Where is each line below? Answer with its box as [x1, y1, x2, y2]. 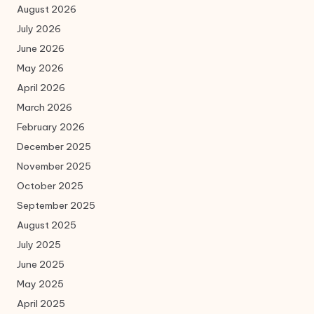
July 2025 [17, 238, 61, 252]
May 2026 [17, 62, 64, 75]
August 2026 [17, 3, 76, 16]
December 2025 [17, 140, 91, 153]
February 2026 [17, 121, 85, 134]
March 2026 [17, 101, 72, 114]
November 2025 [17, 160, 91, 173]
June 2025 [17, 258, 64, 271]
